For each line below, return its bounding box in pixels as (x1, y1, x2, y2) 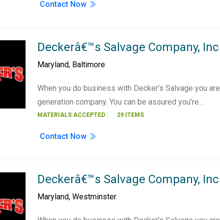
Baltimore (72, 60, 106, 69)
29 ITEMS (117, 111, 144, 118)
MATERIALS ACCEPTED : (37, 111, 109, 118)
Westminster (72, 192, 117, 201)
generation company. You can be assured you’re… (37, 97, 204, 107)
